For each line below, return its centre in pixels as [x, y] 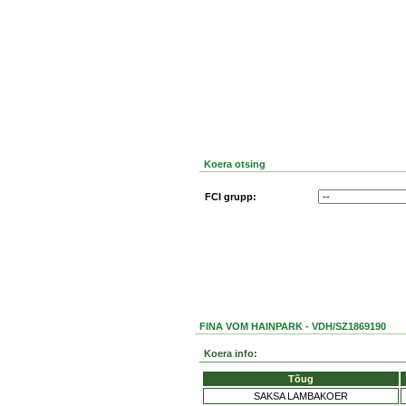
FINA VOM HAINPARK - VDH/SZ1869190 [292, 326]
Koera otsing [234, 164]
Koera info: [231, 353]
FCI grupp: [230, 197]
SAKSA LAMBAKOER [301, 396]
